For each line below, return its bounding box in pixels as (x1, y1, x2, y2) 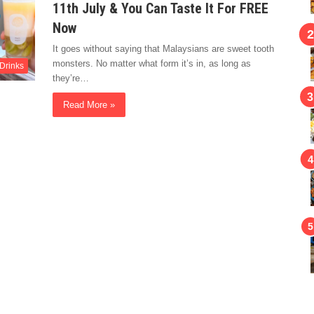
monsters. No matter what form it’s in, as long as (52, 58, 251, 69)
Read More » (62, 100, 115, 110)
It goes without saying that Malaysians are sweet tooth (52, 43, 274, 54)
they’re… (52, 73, 89, 83)
